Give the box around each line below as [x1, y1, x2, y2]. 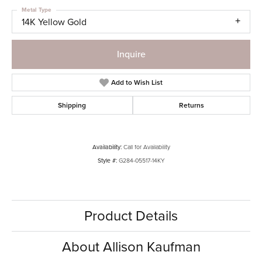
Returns [178, 99, 204, 111]
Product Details [84, 205, 178, 226]
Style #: [97, 156, 117, 165]
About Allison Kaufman [61, 236, 201, 257]
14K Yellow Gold [22, 15, 87, 29]
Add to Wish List [111, 77, 163, 88]
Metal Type [22, 5, 51, 15]
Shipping [58, 99, 87, 111]
